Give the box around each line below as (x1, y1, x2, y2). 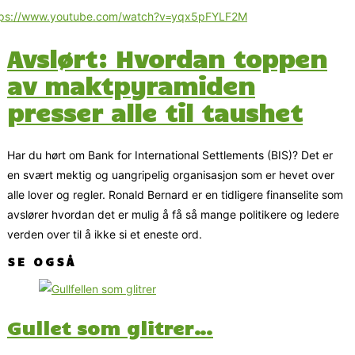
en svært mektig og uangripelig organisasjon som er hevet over (7, 168, 334, 182)
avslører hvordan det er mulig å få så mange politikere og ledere (7, 208, 339, 222)
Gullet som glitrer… (7, 315, 213, 339)
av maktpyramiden (7, 71, 255, 101)
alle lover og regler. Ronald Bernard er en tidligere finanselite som (7, 188, 343, 202)
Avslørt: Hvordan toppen (7, 44, 327, 74)
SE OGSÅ (7, 254, 76, 269)
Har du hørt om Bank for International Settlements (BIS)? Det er (7, 148, 333, 162)
